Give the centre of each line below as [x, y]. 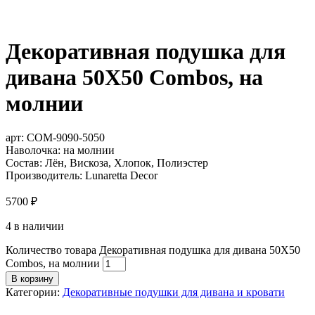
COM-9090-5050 [66, 138]
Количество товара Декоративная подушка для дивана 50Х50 [153, 250]
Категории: [34, 292]
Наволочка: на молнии [60, 150]
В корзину [32, 279]
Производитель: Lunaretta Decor [82, 176]
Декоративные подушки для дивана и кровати [174, 292]
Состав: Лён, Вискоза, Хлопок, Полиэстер [107, 163]
